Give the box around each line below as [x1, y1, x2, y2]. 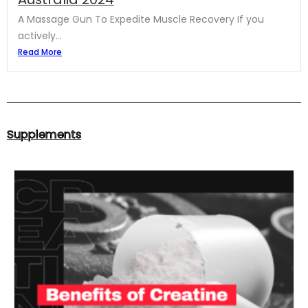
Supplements [7, 126, 81, 142]
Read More [18, 45, 62, 58]
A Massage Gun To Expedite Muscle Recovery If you [18, 12, 264, 26]
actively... [18, 28, 62, 43]
